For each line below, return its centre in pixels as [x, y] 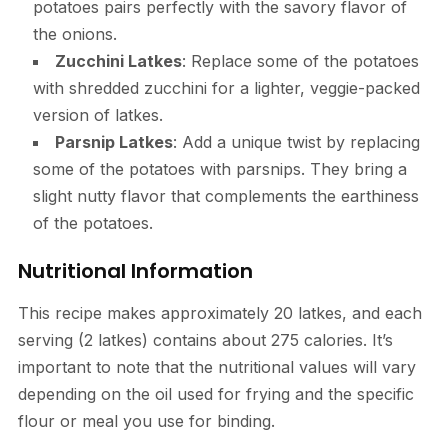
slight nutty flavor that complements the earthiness [225, 195]
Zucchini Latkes [118, 60]
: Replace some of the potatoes [300, 60]
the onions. [74, 33]
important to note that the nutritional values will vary [216, 366]
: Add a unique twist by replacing [296, 141]
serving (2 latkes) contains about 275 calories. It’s [205, 339]
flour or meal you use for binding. [146, 420]
